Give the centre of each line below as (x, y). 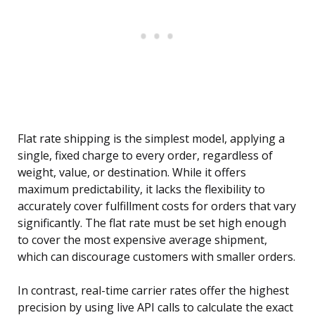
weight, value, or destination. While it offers (132, 173)
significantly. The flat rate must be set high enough (152, 223)
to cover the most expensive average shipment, (142, 240)
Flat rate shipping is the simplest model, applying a (151, 139)
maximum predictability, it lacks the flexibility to (141, 189)
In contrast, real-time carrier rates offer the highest (153, 291)
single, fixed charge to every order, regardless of (145, 156)
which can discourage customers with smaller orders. (156, 257)
